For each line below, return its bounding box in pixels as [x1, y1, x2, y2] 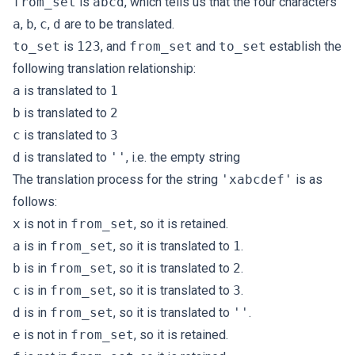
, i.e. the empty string [126, 150, 240, 165]
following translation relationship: [13, 61, 196, 76]
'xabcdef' [221, 172, 292, 187]
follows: [13, 194, 57, 209]
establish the [266, 39, 342, 54]
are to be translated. [61, 17, 174, 32]
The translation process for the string [13, 172, 221, 187]
